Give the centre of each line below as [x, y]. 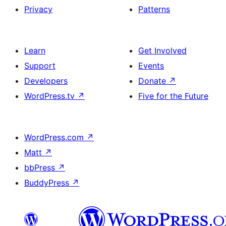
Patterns [154, 9]
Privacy [38, 9]
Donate [153, 81]
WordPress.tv [51, 96]
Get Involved [162, 50]
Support [40, 66]
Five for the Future [173, 96]
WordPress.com [55, 137]
